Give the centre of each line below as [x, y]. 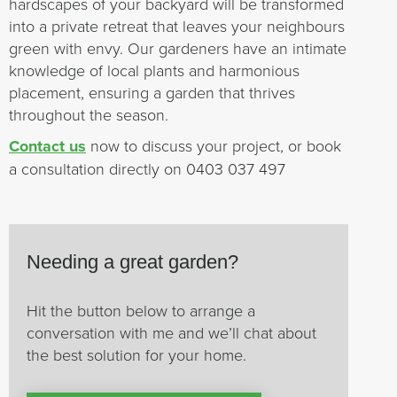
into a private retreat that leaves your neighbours [177, 26]
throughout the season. [89, 114]
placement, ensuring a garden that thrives [152, 92]
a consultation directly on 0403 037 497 [147, 168]
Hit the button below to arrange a [141, 310]
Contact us [47, 146]
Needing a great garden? [132, 262]
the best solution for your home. [136, 354]
